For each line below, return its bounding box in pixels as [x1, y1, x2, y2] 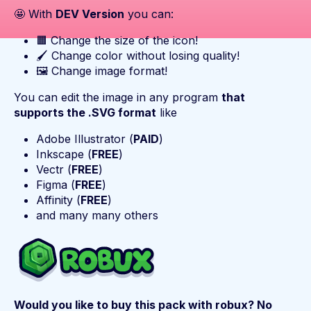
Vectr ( [36, 162, 72, 177]
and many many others [36, 208, 158, 223]
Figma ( [36, 178, 75, 192]
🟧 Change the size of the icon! [36, 33, 198, 48]
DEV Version [56, 7, 124, 22]
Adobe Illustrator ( [36, 132, 133, 146]
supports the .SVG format [14, 106, 156, 120]
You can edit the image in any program [14, 90, 221, 105]
